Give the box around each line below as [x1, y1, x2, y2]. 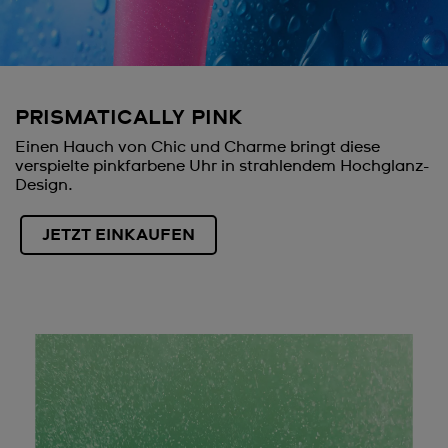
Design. [15, 176, 73, 193]
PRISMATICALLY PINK [15, 107, 242, 128]
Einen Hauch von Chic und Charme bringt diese [15, 138, 380, 155]
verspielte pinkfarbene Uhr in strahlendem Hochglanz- [15, 157, 429, 174]
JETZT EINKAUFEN [42, 226, 195, 243]
